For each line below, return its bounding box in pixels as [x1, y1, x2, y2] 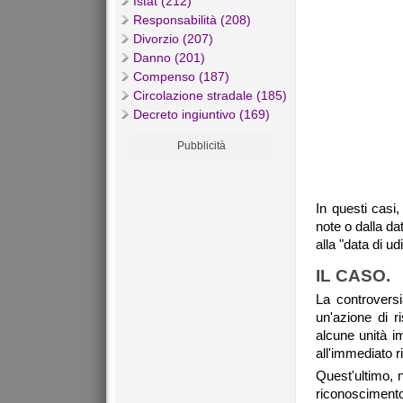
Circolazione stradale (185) [133, 88, 287, 103]
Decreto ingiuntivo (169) [133, 107, 270, 122]
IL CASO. [316, 266, 390, 286]
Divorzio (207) [133, 31, 213, 47]
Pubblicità [177, 139, 226, 153]
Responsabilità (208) [133, 13, 251, 28]
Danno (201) [133, 50, 205, 66]
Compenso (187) [133, 69, 229, 85]
